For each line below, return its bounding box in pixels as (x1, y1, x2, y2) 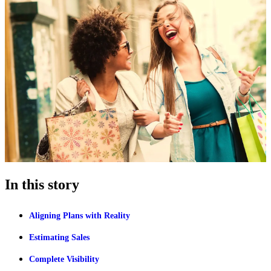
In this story (5, 176, 79, 192)
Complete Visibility (29, 254, 99, 264)
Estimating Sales (29, 232, 90, 242)
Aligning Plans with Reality (29, 211, 130, 220)
